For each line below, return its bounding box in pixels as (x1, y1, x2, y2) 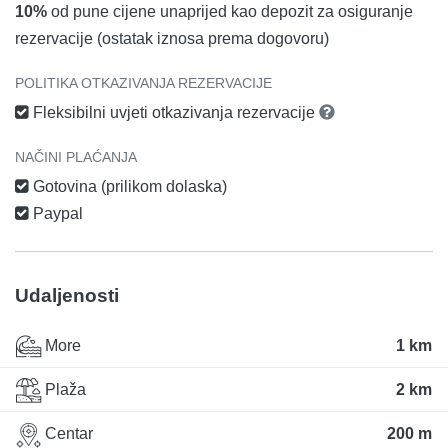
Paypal (29, 204, 83, 222)
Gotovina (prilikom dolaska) (29, 177, 227, 195)
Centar (41, 425, 93, 443)
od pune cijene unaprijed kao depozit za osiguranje (47, 2, 413, 20)
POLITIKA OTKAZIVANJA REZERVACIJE (15, 74, 272, 91)
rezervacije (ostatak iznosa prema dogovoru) (15, 29, 329, 47)
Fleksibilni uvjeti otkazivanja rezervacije (29, 103, 319, 121)
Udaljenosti (15, 284, 119, 306)
